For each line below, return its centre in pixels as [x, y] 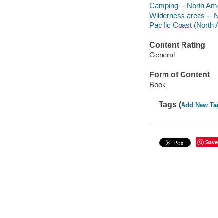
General [162, 54]
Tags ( [170, 104]
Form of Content [179, 75]
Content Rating [177, 45]
